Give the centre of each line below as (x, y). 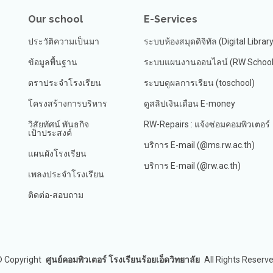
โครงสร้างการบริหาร (68, 104)
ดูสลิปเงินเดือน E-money (190, 104)
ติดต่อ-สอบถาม (56, 195)
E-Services (171, 19)
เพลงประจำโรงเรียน (66, 174)
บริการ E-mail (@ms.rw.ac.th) (199, 145)
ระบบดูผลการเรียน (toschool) (199, 83)
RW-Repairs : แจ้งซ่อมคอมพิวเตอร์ (207, 124)
